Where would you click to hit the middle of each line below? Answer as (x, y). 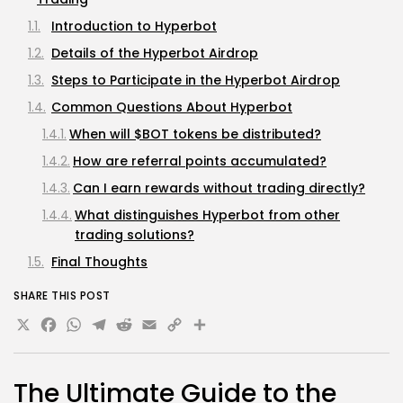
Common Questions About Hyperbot (172, 107)
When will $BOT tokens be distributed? (195, 134)
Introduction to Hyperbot (134, 26)
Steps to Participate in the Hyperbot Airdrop (196, 80)
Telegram (156, 328)
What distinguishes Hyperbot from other (207, 215)
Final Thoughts (99, 261)
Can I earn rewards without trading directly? (219, 188)
